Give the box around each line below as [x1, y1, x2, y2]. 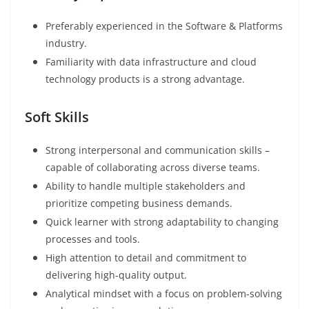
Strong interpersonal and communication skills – [46, 143, 270, 157]
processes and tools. [46, 232, 140, 246]
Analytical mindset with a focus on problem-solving [46, 287, 282, 301]
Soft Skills [25, 108, 89, 127]
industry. [46, 37, 87, 50]
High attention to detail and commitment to [46, 251, 246, 265]
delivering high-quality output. [46, 268, 187, 282]
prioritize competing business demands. [46, 197, 232, 210]
